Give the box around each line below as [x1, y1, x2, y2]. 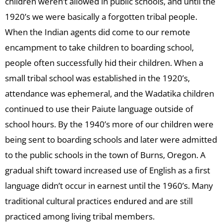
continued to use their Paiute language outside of [5, 103, 193, 115]
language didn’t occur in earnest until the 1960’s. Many [5, 180, 213, 192]
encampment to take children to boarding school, [5, 42, 194, 54]
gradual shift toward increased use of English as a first [5, 165, 210, 176]
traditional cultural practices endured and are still [5, 195, 193, 207]
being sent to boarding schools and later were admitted [5, 134, 217, 146]
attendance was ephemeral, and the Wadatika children [5, 88, 214, 100]
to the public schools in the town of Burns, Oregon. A [5, 149, 206, 161]
